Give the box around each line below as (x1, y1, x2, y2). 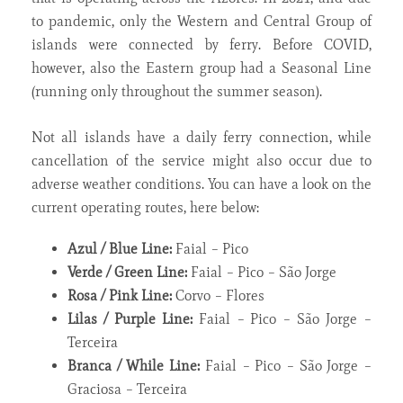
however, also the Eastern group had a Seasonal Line (31, 59, 372, 77)
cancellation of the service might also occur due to (31, 152, 372, 170)
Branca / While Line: (67, 357, 201, 375)
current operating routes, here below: (31, 199, 259, 217)
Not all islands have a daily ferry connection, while (31, 129, 372, 147)
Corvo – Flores (172, 287, 264, 305)
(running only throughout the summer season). (31, 83, 322, 101)
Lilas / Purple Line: (67, 310, 193, 328)
